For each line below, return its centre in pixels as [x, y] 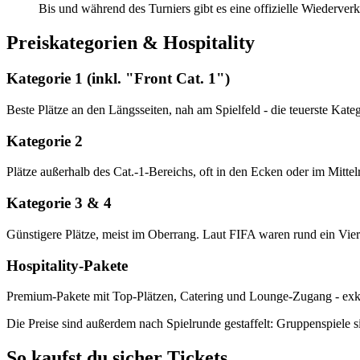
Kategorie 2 [45, 141]
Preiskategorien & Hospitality [131, 43]
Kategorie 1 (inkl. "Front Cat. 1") [118, 79]
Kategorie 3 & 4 [59, 203]
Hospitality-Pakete [67, 265]
